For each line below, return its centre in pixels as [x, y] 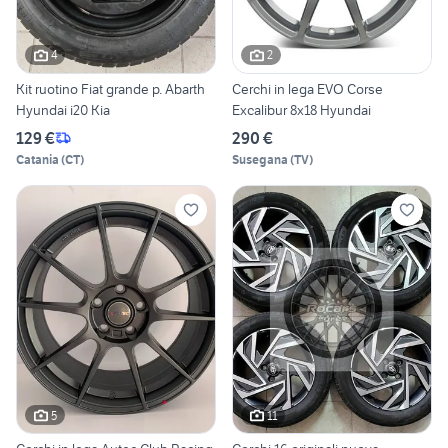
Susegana [260, 159]
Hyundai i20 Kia [63, 109]
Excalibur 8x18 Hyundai [301, 109]
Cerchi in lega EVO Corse [307, 88]
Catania [37, 159]
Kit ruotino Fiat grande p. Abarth [110, 88]
